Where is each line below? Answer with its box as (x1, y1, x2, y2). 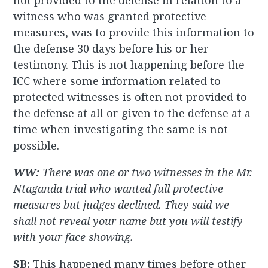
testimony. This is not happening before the (13, 57, 245, 72)
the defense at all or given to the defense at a (13, 106, 251, 121)
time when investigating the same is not (13, 122, 229, 137)
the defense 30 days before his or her (13, 41, 209, 56)
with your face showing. (13, 230, 134, 245)
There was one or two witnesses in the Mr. (39, 165, 253, 180)
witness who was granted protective (13, 9, 207, 24)
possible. (13, 138, 60, 153)
